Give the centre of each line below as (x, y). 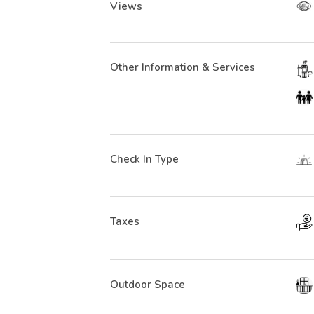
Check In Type (144, 159)
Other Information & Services (183, 67)
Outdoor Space (148, 284)
